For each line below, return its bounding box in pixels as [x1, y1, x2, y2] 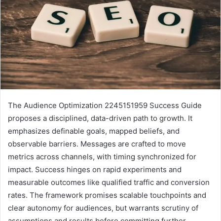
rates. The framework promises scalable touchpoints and [8, 190, 206, 200]
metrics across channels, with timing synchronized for [8, 151, 196, 161]
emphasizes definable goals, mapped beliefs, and [8, 126, 180, 136]
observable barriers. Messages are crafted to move [8, 139, 186, 148]
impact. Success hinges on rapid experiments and [8, 164, 182, 174]
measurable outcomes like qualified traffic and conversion [8, 177, 210, 187]
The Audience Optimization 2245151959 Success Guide [8, 100, 202, 110]
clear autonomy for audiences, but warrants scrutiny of [8, 203, 198, 213]
